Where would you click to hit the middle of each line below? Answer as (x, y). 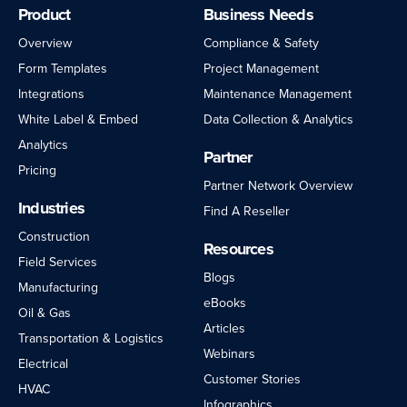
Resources (238, 248)
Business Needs (258, 14)
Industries (51, 208)
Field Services (58, 262)
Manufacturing (58, 287)
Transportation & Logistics (91, 338)
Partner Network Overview (278, 185)
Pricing (37, 170)
